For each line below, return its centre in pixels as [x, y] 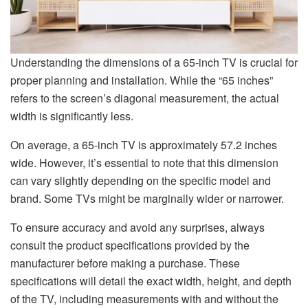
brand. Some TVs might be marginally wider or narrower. [147, 198]
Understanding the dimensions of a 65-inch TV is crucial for [154, 62]
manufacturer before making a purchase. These [125, 263]
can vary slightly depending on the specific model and [141, 180]
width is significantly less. [72, 115]
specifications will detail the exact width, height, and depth [151, 280]
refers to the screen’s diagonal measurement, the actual [145, 98]
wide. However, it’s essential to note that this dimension [144, 162]
